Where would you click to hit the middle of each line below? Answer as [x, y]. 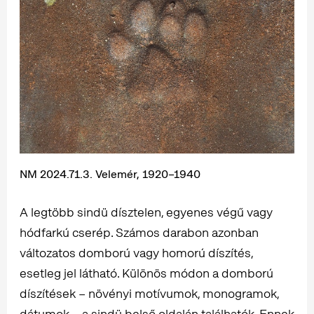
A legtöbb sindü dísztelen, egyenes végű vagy [146, 212]
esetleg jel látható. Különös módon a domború [146, 273]
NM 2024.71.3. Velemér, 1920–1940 [110, 174]
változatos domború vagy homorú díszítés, [136, 252]
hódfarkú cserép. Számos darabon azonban [139, 232]
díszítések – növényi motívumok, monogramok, [149, 293]
